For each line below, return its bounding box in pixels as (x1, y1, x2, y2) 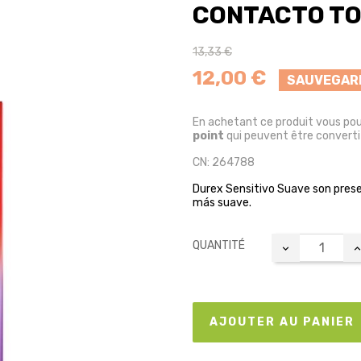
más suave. (193, 195, 251, 210)
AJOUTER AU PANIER (210, 315, 355, 330)
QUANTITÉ (193, 238, 245, 252)
